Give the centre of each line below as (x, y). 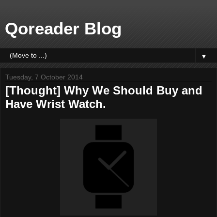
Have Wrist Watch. (56, 104)
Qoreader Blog (63, 29)
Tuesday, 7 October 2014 (44, 77)
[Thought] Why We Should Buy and (104, 90)
